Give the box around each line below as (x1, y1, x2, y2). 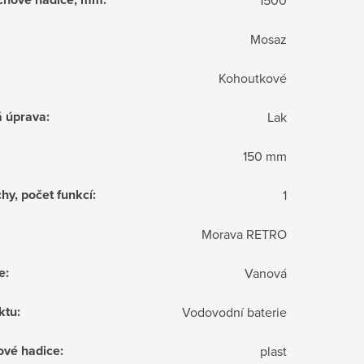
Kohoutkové (219, 68, 287, 87)
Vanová (245, 263, 287, 282)
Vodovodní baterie (182, 302, 287, 321)
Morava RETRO (201, 224, 287, 243)
